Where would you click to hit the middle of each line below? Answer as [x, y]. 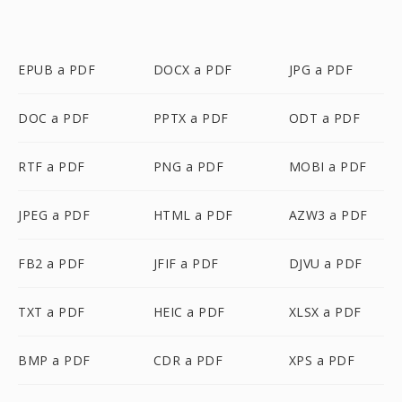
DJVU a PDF [325, 263]
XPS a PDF [322, 360]
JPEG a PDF [54, 215]
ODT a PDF [324, 118]
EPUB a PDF [57, 70]
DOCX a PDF [192, 70]
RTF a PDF [52, 166]
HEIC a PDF [189, 312]
